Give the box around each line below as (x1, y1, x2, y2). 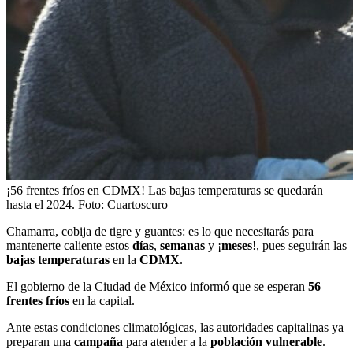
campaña (74, 334, 126, 348)
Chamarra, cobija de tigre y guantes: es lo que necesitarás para (6, 224, 314, 238)
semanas (160, 238, 208, 252)
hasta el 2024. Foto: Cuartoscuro (6, 197, 168, 211)
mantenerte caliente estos (6, 238, 132, 252)
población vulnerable (207, 334, 322, 348)
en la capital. (69, 293, 135, 307)
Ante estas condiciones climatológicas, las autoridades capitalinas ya (6, 320, 344, 334)
